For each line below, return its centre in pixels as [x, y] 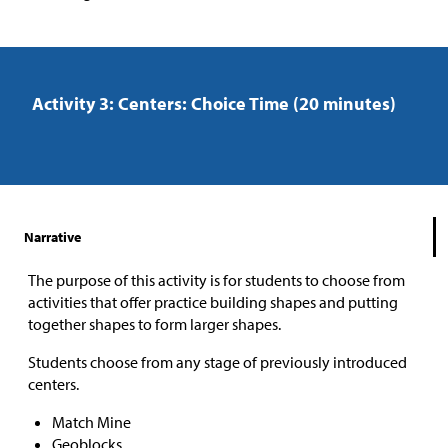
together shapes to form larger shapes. [154, 324]
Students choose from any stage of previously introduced [217, 362]
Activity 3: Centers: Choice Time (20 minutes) [214, 104]
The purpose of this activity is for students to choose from [216, 280]
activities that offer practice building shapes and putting [213, 302]
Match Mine [91, 422]
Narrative [52, 237]
